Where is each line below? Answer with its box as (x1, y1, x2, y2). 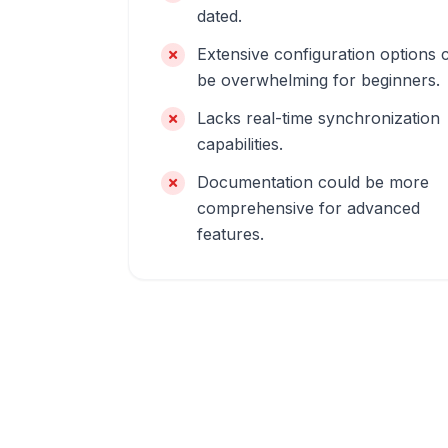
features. (197, 224, 264, 244)
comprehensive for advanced (197, 198, 420, 218)
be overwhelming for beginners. (197, 70, 440, 90)
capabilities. (197, 134, 283, 154)
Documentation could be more (197, 172, 429, 192)
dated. (197, 6, 242, 26)
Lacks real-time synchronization (197, 108, 440, 128)
